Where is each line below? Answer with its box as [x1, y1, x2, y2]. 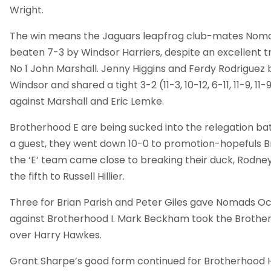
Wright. [10, 3, 44, 18]
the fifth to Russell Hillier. [10, 169, 125, 184]
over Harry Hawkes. [10, 228, 102, 243]
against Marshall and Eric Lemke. [10, 94, 164, 109]
